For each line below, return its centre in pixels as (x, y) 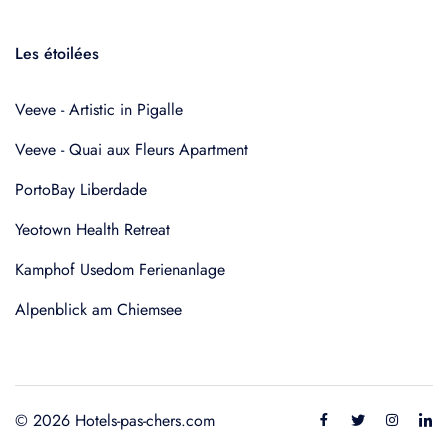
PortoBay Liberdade (81, 189)
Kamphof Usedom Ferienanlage (120, 269)
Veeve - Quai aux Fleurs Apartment (131, 149)
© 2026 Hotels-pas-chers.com (115, 420)
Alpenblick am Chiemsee (98, 309)
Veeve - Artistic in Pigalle (99, 109)
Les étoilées (57, 53)
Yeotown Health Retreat (92, 229)
